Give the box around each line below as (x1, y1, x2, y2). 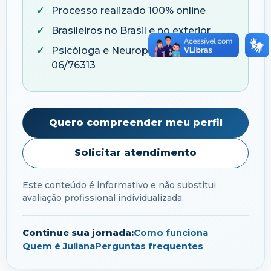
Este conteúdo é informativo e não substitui (22, 179, 216, 191)
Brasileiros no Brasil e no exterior (51, 24, 211, 36)
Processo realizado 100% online (51, 4, 206, 16)
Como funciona (134, 227, 208, 238)
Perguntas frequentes (95, 240, 203, 252)
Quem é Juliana (22, 240, 95, 252)
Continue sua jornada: (22, 227, 134, 238)
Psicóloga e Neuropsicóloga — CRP (51, 44, 226, 56)
